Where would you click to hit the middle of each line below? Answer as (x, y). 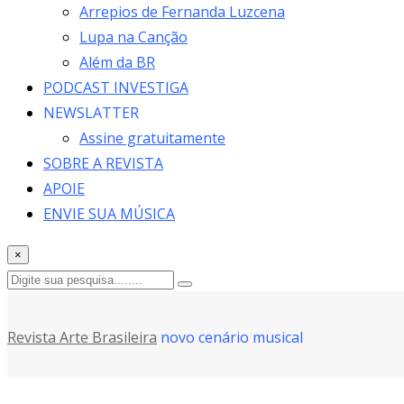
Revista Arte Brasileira (82, 338)
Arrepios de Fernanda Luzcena (182, 12)
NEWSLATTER (91, 113)
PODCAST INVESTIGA (116, 88)
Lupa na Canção (133, 37)
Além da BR (117, 63)
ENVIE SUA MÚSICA (109, 214)
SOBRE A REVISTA (103, 164)
